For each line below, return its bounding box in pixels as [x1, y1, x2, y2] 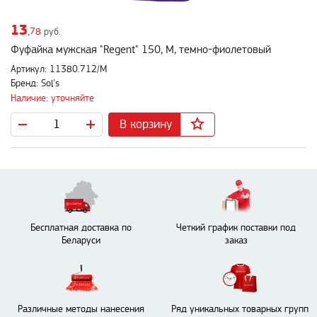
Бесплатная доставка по [30, 222, 132, 233]
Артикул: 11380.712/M [11, 64, 107, 75]
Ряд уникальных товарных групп [171, 304, 309, 314]
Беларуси [62, 235, 100, 246]
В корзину [120, 117, 172, 131]
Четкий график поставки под [176, 222, 296, 233]
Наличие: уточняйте [11, 93, 94, 103]
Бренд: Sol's [11, 79, 59, 89]
